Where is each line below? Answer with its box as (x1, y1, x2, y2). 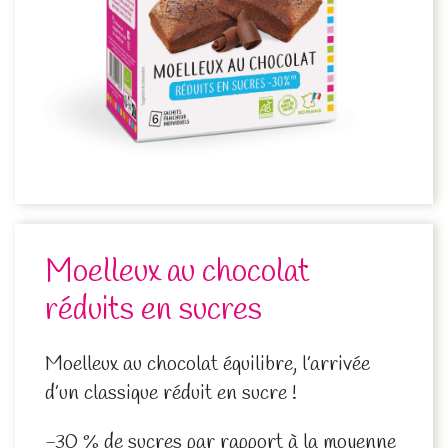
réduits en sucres (45, 289, 262, 332)
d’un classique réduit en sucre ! (45, 380, 302, 407)
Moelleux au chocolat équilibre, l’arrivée (45, 351, 370, 378)
